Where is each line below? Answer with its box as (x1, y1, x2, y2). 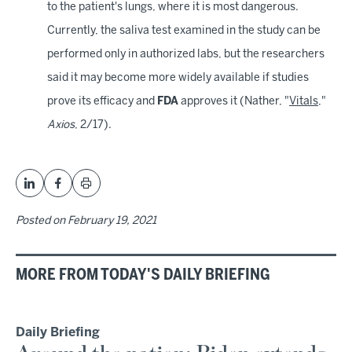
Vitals (289, 97, 318, 107)
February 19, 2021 (68, 216, 156, 226)
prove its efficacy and (47, 97, 157, 107)
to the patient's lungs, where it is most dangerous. (47, 2, 299, 13)
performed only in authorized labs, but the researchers (47, 49, 324, 60)
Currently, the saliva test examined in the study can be (47, 26, 321, 36)
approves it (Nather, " (178, 97, 289, 107)
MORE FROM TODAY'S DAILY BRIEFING (16, 268, 270, 283)
